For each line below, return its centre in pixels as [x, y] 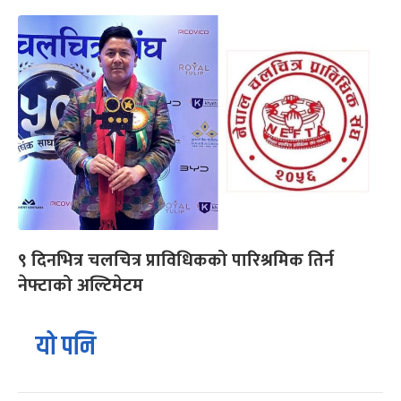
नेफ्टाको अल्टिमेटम [81, 286]
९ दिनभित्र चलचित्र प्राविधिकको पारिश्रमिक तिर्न [176, 261]
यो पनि [66, 347]
